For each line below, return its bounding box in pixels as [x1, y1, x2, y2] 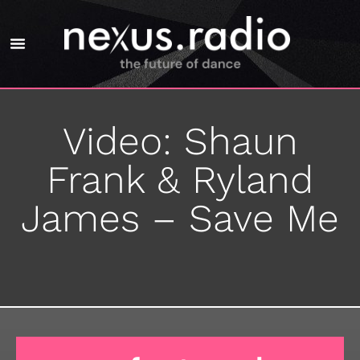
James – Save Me [21, 194, 339, 241]
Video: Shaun [62, 117, 298, 164]
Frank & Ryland [47, 156, 313, 202]
